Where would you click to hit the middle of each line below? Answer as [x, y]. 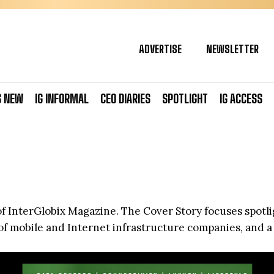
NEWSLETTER [232, 49]
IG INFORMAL [62, 98]
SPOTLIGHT [185, 98]
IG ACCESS [241, 98]
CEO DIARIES [125, 98]
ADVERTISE [160, 49]
